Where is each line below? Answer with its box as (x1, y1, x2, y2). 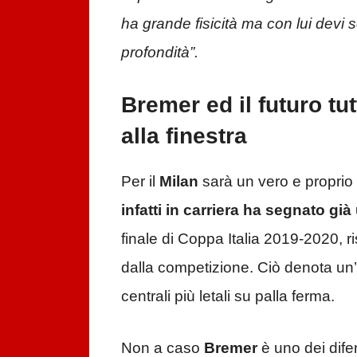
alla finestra (121, 124, 247, 149)
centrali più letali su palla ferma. (121, 288, 335, 305)
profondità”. (121, 43, 198, 61)
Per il (121, 173, 159, 190)
